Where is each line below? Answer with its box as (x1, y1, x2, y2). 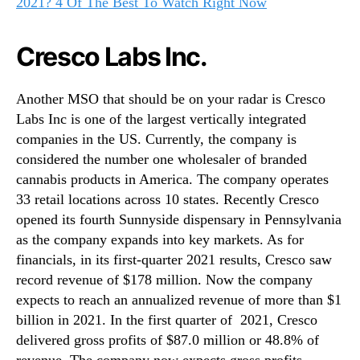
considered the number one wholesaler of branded (16, 151, 307, 168)
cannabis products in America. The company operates (16, 171, 329, 188)
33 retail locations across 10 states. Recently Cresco (16, 191, 319, 208)
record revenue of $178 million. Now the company (16, 272, 313, 288)
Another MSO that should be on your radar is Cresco (16, 91, 325, 108)
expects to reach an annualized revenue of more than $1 (16, 292, 342, 309)
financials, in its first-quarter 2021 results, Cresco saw (16, 252, 332, 268)
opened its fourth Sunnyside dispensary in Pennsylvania (16, 211, 342, 228)
